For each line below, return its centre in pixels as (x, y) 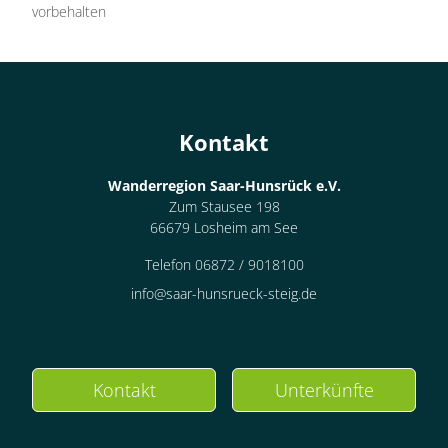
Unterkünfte (324, 390)
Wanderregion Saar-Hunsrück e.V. (224, 185)
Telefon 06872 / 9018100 (224, 264)
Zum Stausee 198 (224, 206)
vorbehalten (69, 11)
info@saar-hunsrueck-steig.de (224, 293)
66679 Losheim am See (224, 227)
